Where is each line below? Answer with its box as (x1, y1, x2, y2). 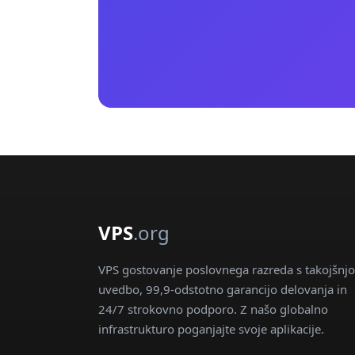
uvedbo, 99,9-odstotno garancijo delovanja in (98, 281, 347, 297)
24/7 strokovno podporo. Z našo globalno (98, 301, 328, 317)
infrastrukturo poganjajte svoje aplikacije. (98, 321, 324, 337)
